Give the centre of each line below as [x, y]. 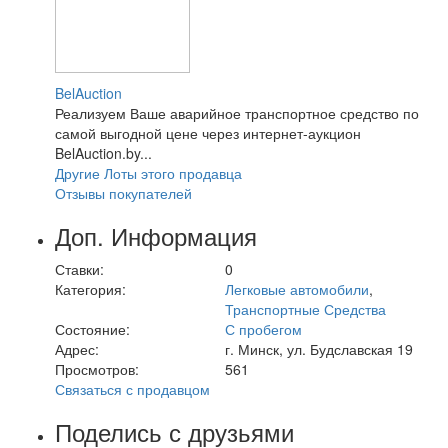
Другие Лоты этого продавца [148, 172]
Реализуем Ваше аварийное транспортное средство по [237, 112]
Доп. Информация [156, 235]
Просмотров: [97, 368]
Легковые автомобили [297, 288]
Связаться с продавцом [132, 388]
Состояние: [92, 328]
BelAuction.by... [103, 152]
